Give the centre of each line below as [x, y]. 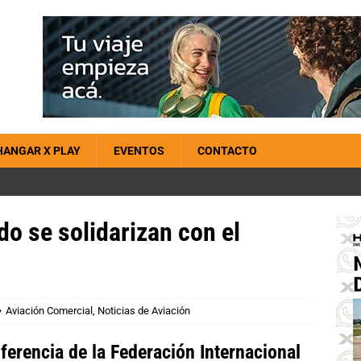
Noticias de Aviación [144, 311]
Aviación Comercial [49, 311]
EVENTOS [139, 151]
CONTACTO [227, 151]
